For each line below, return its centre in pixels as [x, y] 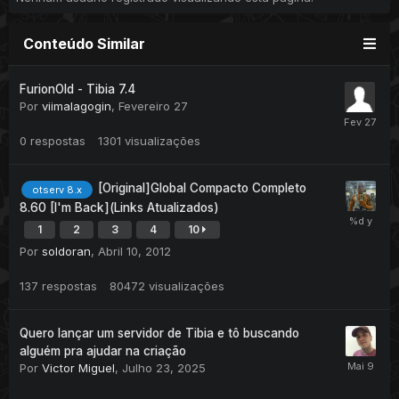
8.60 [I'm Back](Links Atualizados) [119, 207]
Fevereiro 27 [153, 106]
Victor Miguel [78, 367]
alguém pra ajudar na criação [103, 350]
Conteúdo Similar [84, 44]
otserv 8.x [57, 189]
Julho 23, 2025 [164, 367]
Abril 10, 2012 [134, 251]
